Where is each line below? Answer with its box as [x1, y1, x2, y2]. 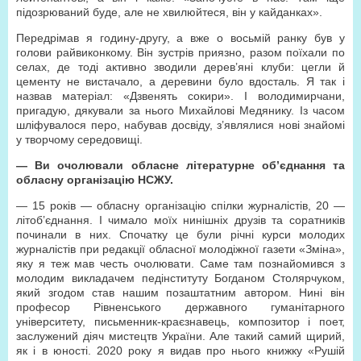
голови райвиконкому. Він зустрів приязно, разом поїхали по [16, 46, 345, 59]
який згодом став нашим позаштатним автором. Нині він [16, 286, 345, 299]
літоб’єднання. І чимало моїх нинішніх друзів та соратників [16, 214, 345, 226]
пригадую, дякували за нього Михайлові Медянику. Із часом [16, 104, 345, 117]
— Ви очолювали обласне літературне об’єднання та [16, 159, 345, 172]
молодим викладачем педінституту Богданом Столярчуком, [16, 272, 345, 284]
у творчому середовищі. [16, 133, 143, 146]
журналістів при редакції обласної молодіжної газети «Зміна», [16, 243, 345, 255]
